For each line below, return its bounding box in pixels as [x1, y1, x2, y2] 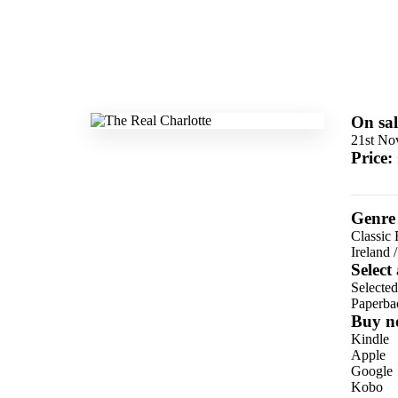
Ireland [350, 244, 390, 259]
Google [350, 363, 393, 378]
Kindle [350, 331, 389, 346]
